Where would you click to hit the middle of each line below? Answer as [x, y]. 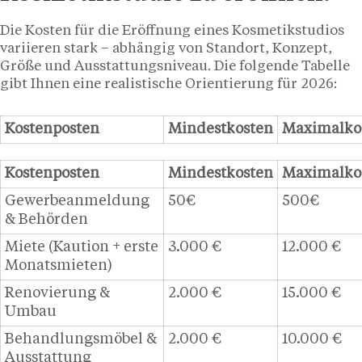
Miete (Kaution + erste [82, 248]
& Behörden [46, 220]
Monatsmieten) [59, 266]
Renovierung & [57, 294]
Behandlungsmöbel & [81, 340]
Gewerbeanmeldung [77, 202]
